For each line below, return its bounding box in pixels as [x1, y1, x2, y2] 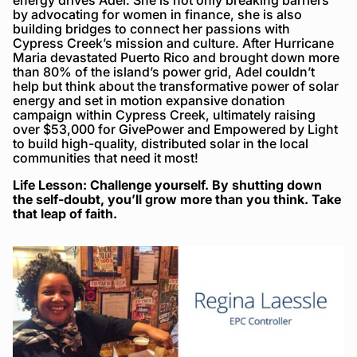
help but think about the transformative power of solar [13, 77, 339, 94]
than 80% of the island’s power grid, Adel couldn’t [13, 63, 315, 80]
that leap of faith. [13, 205, 117, 222]
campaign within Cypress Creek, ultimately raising [13, 106, 316, 123]
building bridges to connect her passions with [13, 20, 290, 37]
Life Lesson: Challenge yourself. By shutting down [13, 176, 322, 193]
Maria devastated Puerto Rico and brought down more [13, 49, 339, 65]
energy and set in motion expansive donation [13, 92, 285, 108]
